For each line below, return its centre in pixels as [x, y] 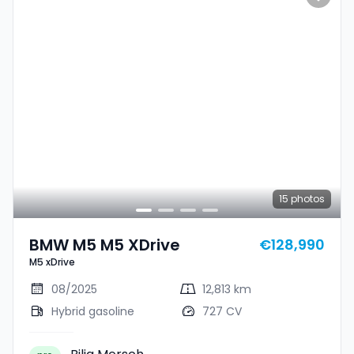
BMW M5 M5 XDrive [105, 245]
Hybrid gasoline [93, 311]
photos [307, 199]
